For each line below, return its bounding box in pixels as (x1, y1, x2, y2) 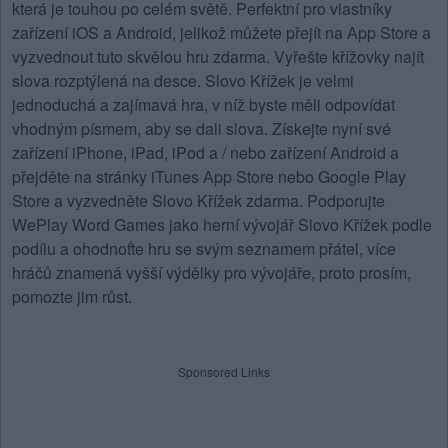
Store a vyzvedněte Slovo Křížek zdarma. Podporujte (12, 189, 385, 212)
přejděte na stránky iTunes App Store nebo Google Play (12, 165, 406, 188)
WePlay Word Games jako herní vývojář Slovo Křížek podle (12, 213, 432, 236)
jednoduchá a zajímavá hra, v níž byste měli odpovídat (12, 93, 395, 116)
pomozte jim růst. (12, 285, 132, 308)
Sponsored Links (178, 363, 270, 380)
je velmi (295, 69, 354, 92)
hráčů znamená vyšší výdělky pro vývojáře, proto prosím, (12, 261, 411, 284)
